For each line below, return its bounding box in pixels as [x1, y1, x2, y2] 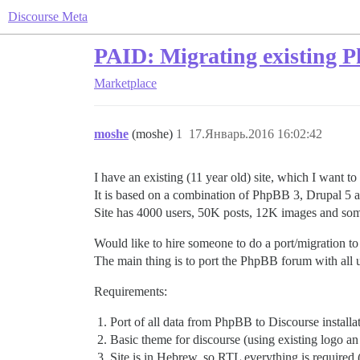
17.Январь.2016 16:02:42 [189, 127, 322, 141]
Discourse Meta [8, 10, 88, 23]
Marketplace [94, 76, 157, 90]
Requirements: [94, 284, 167, 298]
